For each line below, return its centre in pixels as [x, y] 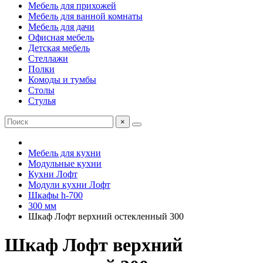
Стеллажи [48, 58]
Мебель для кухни [65, 153]
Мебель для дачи [61, 27]
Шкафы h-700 [55, 195]
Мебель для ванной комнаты [85, 16]
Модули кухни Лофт [69, 185]
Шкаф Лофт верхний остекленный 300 [106, 216]
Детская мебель [59, 48]
